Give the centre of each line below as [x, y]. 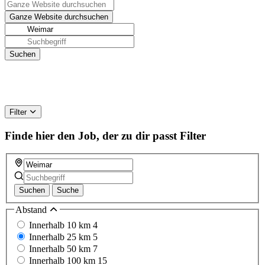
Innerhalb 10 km [61, 225]
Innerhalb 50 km [61, 248]
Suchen [32, 190]
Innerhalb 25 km [61, 237]
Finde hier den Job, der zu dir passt [91, 135]
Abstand [32, 210]
